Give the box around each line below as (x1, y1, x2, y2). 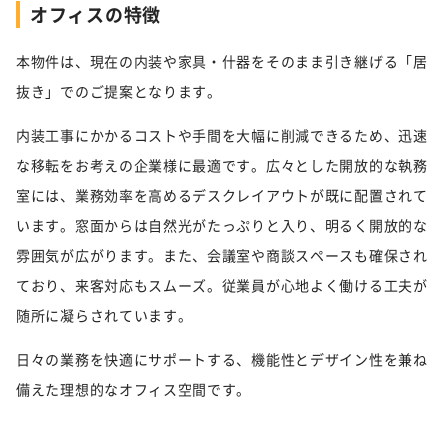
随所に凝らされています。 (16, 305, 193, 326)
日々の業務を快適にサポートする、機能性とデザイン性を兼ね (16, 349, 428, 370)
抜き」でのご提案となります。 (16, 81, 222, 102)
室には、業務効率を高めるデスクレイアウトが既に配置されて (16, 185, 428, 206)
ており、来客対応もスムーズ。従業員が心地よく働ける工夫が (16, 275, 428, 296)
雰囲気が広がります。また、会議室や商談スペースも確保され (16, 245, 428, 266)
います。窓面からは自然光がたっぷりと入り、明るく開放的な (16, 215, 428, 236)
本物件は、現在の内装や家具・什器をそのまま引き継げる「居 (16, 51, 428, 72)
